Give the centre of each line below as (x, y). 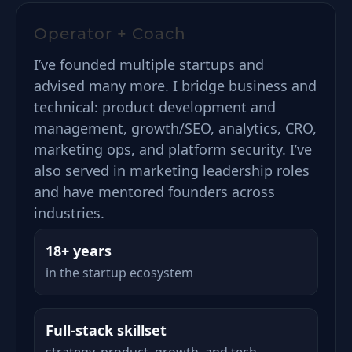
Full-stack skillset (106, 330)
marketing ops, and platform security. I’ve (173, 149)
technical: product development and (155, 107)
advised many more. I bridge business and (175, 86)
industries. (69, 213)
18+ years (79, 251)
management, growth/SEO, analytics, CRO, (175, 128)
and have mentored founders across (154, 192)
